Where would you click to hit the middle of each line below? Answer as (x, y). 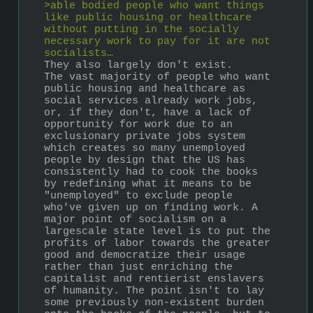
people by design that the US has (145, 161)
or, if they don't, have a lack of (148, 113)
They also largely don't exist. (141, 66)
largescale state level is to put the (157, 232)
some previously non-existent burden (154, 303)
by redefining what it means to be (148, 184)
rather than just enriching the (138, 268)
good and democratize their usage (145, 256)
